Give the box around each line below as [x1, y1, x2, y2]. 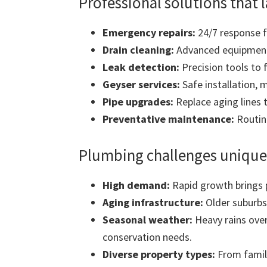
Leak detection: [103, 60, 179, 74]
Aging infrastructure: [103, 195, 203, 210]
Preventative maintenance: [103, 112, 234, 126]
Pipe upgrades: [103, 95, 173, 109]
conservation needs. [103, 230, 192, 244]
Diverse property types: [103, 247, 215, 262]
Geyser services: [103, 77, 180, 92]
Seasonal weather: [103, 213, 193, 227]
